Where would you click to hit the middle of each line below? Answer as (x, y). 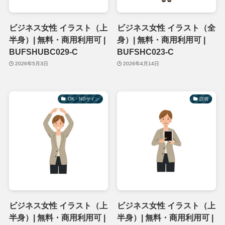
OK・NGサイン (83, 99)
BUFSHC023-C (145, 51)
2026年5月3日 (32, 64)
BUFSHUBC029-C (43, 51)
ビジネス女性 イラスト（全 (166, 27)
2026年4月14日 (141, 64)
